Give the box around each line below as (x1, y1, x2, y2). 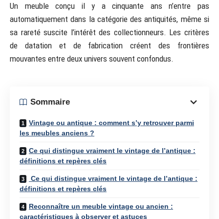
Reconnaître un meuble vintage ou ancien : (29, 202, 173, 210)
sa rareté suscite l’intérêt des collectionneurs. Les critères (10, 27, 209, 37)
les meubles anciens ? (20, 129, 94, 137)
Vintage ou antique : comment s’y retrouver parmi (29, 118, 194, 127)
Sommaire (30, 97, 70, 107)
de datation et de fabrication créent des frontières (10, 41, 209, 50)
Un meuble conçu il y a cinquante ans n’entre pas (10, 1, 209, 11)
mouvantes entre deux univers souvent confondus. (10, 54, 174, 64)
